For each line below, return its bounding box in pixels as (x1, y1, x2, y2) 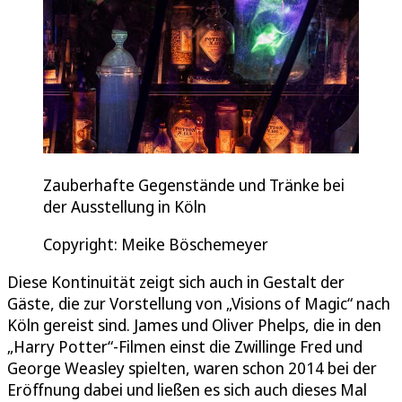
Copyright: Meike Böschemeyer (43, 233, 268, 256)
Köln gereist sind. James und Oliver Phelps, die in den (7, 314, 381, 336)
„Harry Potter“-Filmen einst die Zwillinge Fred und (7, 336, 363, 358)
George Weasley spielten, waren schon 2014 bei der (7, 357, 377, 380)
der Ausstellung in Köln (43, 196, 206, 218)
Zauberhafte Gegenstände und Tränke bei (43, 174, 345, 197)
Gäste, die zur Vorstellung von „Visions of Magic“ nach (7, 293, 390, 315)
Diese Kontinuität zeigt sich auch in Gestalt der (7, 271, 345, 293)
